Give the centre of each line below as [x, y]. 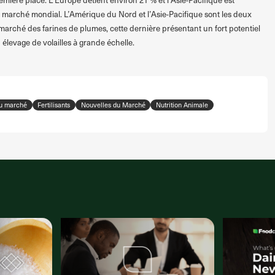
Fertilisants [54, 105]
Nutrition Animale [182, 105]
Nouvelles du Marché [113, 105]
